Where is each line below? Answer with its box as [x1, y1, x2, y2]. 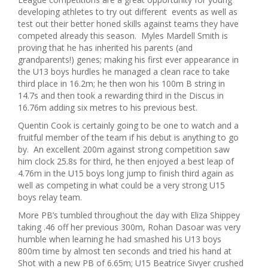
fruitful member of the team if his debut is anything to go [18, 132, 239, 143]
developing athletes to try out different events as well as [18, 6, 237, 17]
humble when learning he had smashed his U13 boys [18, 233, 221, 245]
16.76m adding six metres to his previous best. [18, 102, 197, 113]
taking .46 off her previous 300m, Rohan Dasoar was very [18, 221, 240, 233]
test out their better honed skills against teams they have [18, 18, 239, 29]
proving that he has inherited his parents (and [18, 42, 193, 53]
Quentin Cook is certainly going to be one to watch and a [18, 120, 239, 131]
